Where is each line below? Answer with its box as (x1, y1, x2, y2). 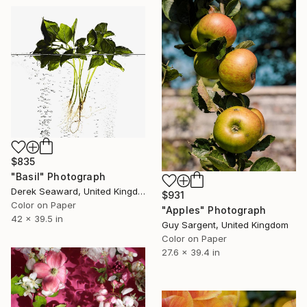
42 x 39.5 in (11, 213, 63, 225)
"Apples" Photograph (162, 204, 267, 217)
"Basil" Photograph (11, 171, 106, 183)
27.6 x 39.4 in (162, 247, 220, 258)
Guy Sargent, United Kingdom (162, 219, 288, 231)
